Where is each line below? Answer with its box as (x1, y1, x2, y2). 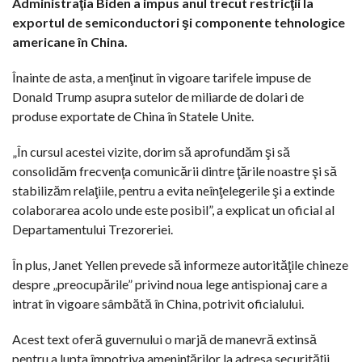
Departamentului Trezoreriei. (12, 221, 173, 237)
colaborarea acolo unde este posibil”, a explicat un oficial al (12, 201, 335, 217)
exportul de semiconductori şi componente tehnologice (12, 14, 345, 30)
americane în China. (12, 33, 128, 49)
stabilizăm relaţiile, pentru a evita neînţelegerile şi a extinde (12, 182, 335, 198)
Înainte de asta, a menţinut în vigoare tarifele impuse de (12, 69, 311, 85)
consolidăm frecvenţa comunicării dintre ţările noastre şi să (12, 162, 337, 179)
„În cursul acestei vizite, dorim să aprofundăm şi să (12, 143, 290, 159)
